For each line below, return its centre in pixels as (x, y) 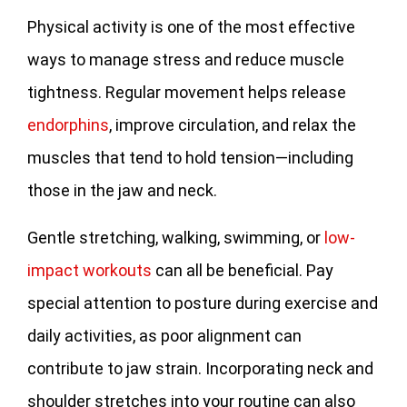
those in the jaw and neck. (122, 190)
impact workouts (89, 270)
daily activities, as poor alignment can (164, 335)
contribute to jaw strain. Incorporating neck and (200, 368)
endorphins (68, 124)
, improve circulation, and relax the (233, 124)
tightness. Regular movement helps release (187, 92)
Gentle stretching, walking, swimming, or (176, 237)
